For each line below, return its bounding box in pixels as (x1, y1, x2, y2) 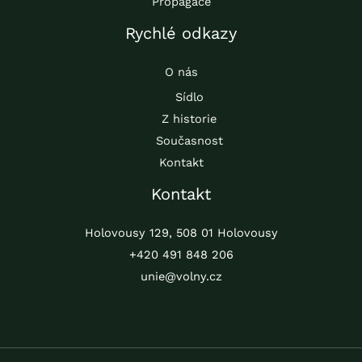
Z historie (162, 112, 217, 127)
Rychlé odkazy (125, 23, 237, 44)
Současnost (155, 133, 223, 149)
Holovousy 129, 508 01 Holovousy (84, 225, 278, 241)
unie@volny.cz (140, 269, 222, 284)
